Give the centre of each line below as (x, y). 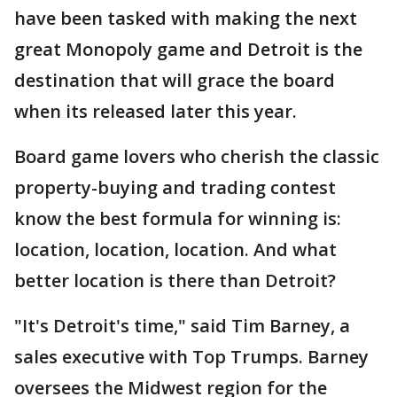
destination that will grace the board (175, 81)
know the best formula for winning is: (178, 219)
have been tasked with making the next (186, 19)
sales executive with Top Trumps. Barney (191, 357)
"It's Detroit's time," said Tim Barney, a (182, 326)
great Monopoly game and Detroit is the (188, 50)
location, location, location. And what (175, 250)
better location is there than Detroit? (175, 281)
